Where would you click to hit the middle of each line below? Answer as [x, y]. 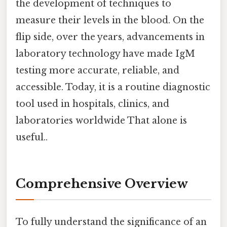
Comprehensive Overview [102, 184]
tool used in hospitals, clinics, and [92, 104]
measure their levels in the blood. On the [110, 20]
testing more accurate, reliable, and [98, 70]
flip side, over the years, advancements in [110, 37]
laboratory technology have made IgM [105, 53]
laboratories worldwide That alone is [101, 120]
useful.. [32, 137]
